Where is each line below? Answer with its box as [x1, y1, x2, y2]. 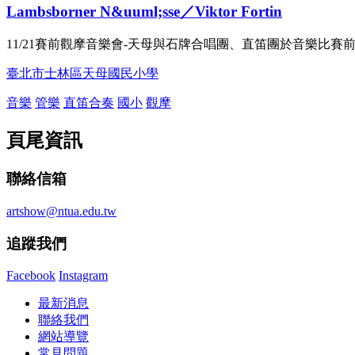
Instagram [59, 269, 108, 283]
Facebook [6, 269, 55, 283]
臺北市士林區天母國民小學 [6, 67, 158, 81]
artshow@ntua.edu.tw [6, 204, 116, 218]
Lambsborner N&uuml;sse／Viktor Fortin [6, 2, 282, 20]
